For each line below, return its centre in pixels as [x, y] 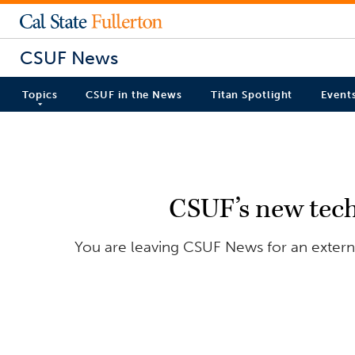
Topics [40, 95]
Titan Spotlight [252, 95]
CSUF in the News [134, 95]
